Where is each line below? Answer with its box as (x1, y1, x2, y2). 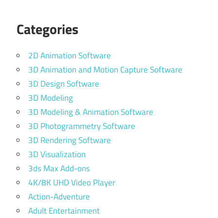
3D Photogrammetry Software (28, 120, 135, 132)
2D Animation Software (28, 49, 111, 62)
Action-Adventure (28, 190, 90, 203)
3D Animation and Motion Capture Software (28, 63, 182, 76)
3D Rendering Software (28, 134, 111, 146)
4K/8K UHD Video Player (28, 176, 115, 189)
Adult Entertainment (28, 204, 100, 217)
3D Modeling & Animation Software (28, 106, 153, 118)
